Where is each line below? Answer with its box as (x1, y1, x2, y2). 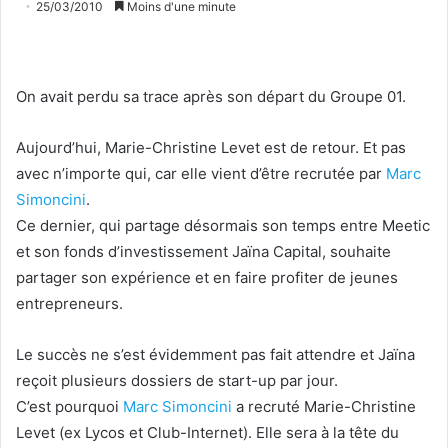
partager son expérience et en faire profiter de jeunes (16, 268, 398, 288)
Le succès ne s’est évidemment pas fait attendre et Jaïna (16, 345, 415, 365)
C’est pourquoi (16, 397, 123, 417)
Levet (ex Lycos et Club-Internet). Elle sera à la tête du (16, 423, 399, 443)
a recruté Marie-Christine (232, 397, 416, 417)
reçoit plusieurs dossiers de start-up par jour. (16, 371, 338, 391)
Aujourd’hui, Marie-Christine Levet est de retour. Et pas (16, 138, 406, 158)
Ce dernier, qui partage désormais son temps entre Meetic (16, 216, 430, 236)
